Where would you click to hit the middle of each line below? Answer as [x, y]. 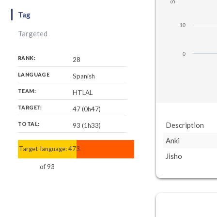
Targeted [33, 33]
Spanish [84, 76]
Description [185, 125]
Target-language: [43, 149]
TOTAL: [29, 124]
